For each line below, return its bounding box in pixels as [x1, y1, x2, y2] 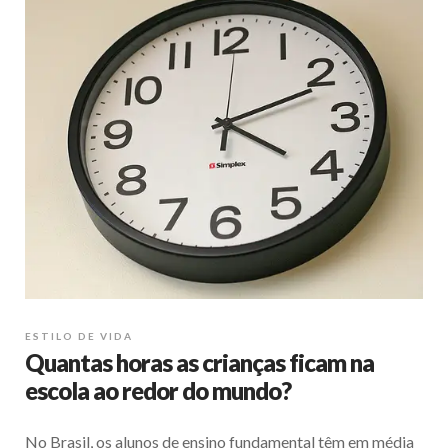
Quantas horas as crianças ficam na [25, 347, 374, 377]
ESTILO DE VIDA [25, 329, 133, 342]
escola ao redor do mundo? [25, 375, 291, 405]
